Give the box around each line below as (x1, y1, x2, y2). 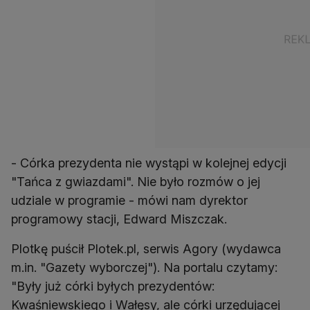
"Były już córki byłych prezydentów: (11, 279, 215, 294)
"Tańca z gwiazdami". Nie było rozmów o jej (11, 174, 260, 190)
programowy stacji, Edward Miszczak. (11, 212, 227, 227)
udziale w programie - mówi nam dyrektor (11, 193, 248, 208)
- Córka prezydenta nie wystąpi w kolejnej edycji (11, 156, 286, 171)
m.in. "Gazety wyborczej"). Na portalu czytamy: (11, 260, 277, 275)
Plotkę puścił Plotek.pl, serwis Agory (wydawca (11, 241, 281, 257)
